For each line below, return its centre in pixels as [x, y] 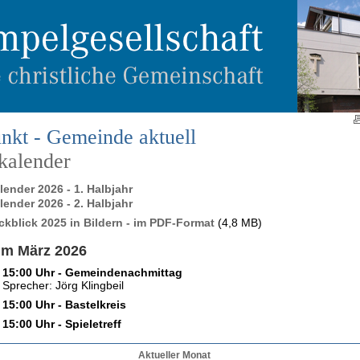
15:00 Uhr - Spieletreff [62, 324]
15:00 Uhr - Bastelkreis [64, 305]
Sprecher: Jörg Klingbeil [63, 285]
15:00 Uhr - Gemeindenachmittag [92, 272]
